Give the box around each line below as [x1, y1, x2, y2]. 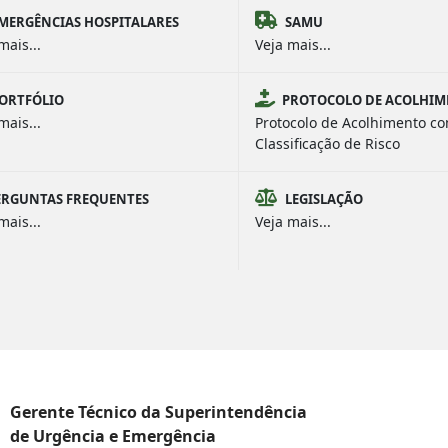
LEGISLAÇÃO [285, 190, 363, 208]
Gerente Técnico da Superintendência [10, 401, 307, 423]
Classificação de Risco [255, 134, 400, 153]
